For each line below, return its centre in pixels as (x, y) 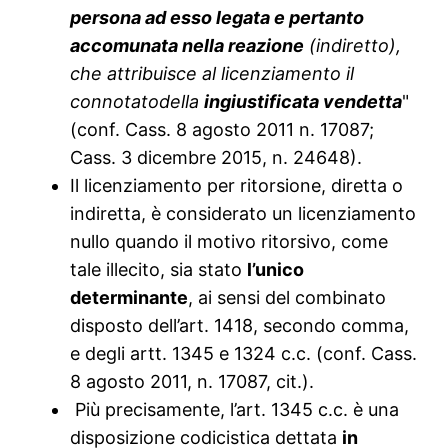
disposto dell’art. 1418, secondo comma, (240, 326)
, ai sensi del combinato (287, 298)
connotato (115, 102)
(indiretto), (353, 46)
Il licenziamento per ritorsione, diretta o (237, 186)
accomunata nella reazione (187, 46)
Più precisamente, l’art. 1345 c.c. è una (235, 410)
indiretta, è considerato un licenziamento (243, 214)
